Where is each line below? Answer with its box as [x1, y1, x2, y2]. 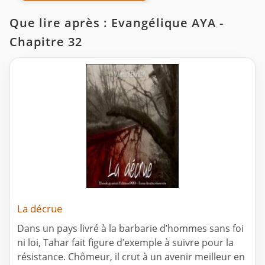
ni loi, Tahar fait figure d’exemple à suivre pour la [17, 236, 234, 250]
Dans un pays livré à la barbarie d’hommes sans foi [17, 222, 244, 235]
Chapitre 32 [9, 34, 82, 50]
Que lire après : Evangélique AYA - [9, 15, 224, 31]
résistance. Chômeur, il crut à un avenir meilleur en [17, 250, 245, 264]
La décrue [17, 202, 63, 216]
